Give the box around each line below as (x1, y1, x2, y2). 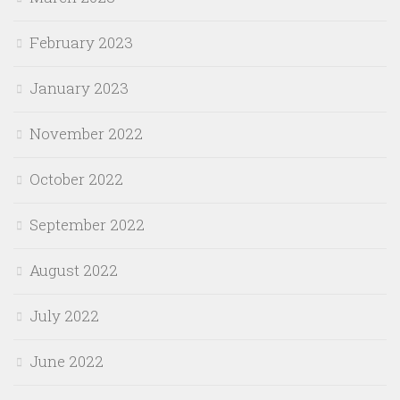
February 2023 (29, 32, 133, 54)
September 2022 (29, 214, 145, 236)
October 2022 (29, 169, 123, 190)
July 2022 (29, 305, 99, 327)
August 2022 (29, 260, 118, 281)
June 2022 (29, 351, 104, 372)
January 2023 (29, 78, 129, 99)
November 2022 (29, 123, 143, 145)
